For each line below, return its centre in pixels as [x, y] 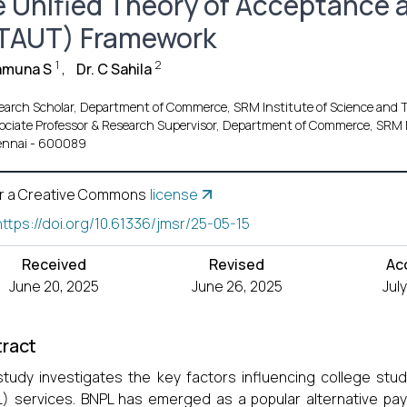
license [174, 194]
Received [55, 264]
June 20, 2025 [55, 286]
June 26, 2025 [237, 286]
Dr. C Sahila [114, 69]
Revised [237, 264]
